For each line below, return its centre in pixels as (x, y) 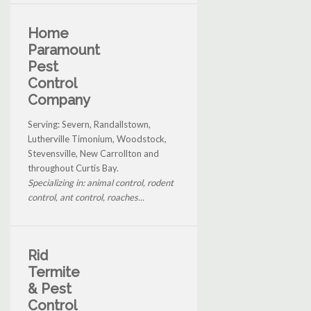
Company (59, 100)
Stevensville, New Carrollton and (93, 153)
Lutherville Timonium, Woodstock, (97, 138)
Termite (54, 272)
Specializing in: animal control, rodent (101, 182)
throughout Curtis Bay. (73, 168)
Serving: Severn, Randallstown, (89, 124)
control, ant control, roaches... (86, 197)
